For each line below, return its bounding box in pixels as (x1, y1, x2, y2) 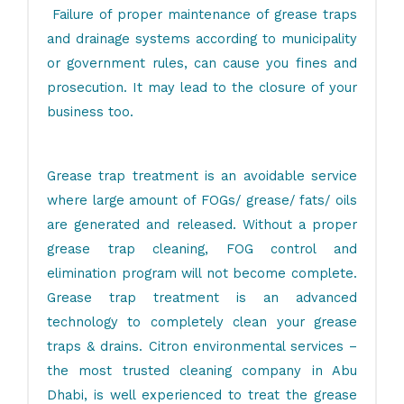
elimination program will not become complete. (47, 264, 357, 281)
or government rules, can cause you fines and (47, 55, 357, 72)
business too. (47, 104, 133, 121)
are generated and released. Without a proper (47, 216, 357, 233)
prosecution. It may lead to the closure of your (47, 79, 357, 96)
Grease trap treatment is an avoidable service (47, 167, 357, 184)
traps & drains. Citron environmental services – (47, 337, 357, 354)
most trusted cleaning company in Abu (69, 362, 357, 379)
